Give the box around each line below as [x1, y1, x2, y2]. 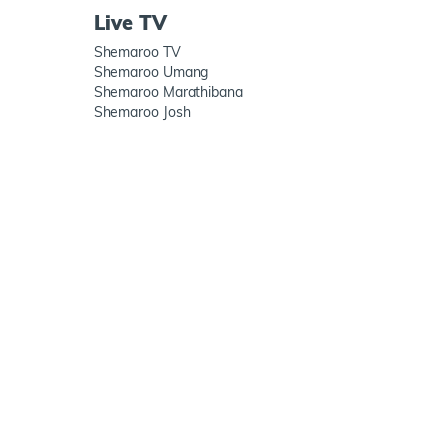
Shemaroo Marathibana [93, 83, 243, 101]
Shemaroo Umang [93, 63, 209, 81]
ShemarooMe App [56, 408, 225, 433]
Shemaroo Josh [93, 103, 191, 121]
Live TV [93, 10, 167, 35]
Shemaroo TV [93, 43, 181, 61]
